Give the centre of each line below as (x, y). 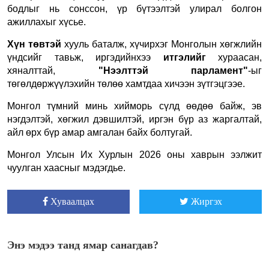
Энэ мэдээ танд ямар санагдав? (83, 245)
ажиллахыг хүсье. (47, 22)
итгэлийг (190, 57)
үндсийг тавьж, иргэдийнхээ (85, 57)
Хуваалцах (72, 201)
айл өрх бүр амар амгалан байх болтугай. (100, 132)
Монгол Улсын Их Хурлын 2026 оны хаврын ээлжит (134, 154)
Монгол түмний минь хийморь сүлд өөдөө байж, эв (134, 106)
